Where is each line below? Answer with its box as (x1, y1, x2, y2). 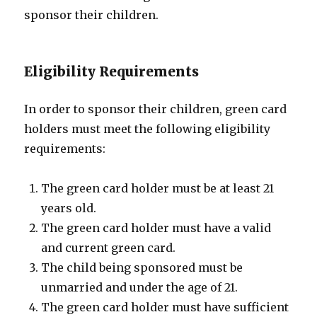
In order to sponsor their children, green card (24, 102, 287, 116)
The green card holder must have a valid (41, 221, 272, 235)
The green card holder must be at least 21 (41, 181, 275, 195)
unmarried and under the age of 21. (41, 280, 238, 294)
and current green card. (41, 241, 176, 255)
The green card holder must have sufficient (41, 300, 289, 314)
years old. (41, 201, 97, 215)
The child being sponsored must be (41, 260, 243, 275)
